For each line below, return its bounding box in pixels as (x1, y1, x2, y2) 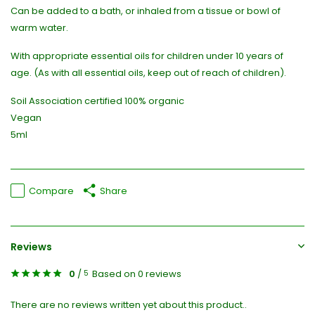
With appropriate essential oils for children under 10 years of (11, 49, 283, 63)
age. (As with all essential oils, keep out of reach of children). (11, 66, 286, 80)
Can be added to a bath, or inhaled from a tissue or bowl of (11, 4, 281, 18)
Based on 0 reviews (92, 267, 181, 281)
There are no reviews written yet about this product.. (11, 298, 247, 312)
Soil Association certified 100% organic (11, 94, 184, 108)
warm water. (11, 21, 68, 35)
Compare (29, 184, 74, 198)
